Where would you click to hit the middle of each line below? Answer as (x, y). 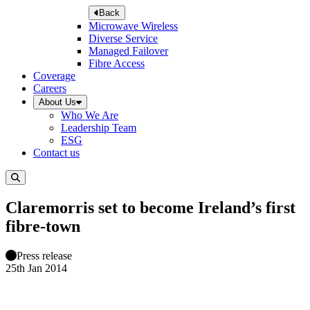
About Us (57, 102)
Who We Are (90, 116)
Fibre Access (117, 64)
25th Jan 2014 (36, 268)
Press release (44, 256)
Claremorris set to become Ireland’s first (151, 208)
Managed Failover (128, 51)
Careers (50, 89)
